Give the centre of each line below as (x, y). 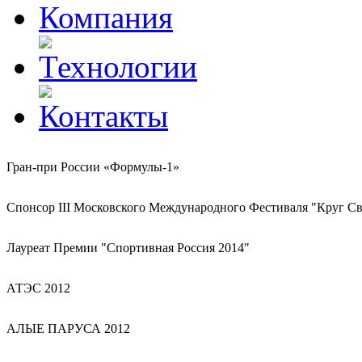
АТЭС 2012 (38, 288)
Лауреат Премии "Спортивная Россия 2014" (128, 248)
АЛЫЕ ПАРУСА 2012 (68, 328)
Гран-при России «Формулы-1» (93, 167)
